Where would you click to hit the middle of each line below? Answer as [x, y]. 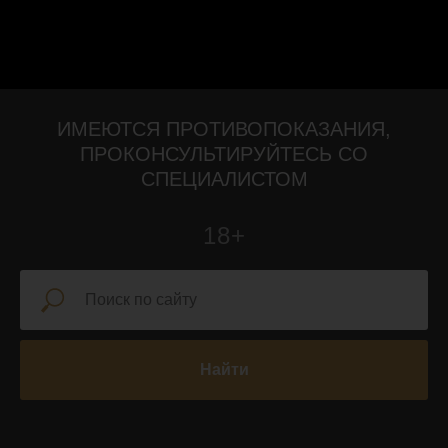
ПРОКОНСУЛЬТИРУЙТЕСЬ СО [224, 154]
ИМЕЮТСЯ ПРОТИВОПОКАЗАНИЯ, [224, 129]
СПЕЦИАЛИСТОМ [224, 179]
